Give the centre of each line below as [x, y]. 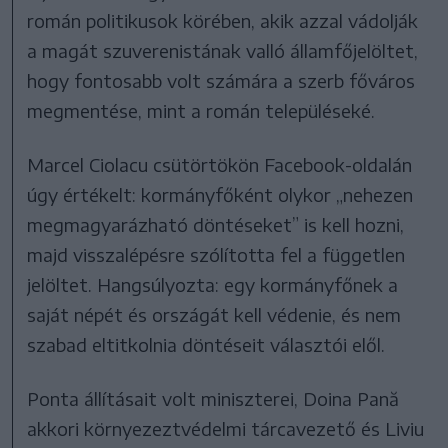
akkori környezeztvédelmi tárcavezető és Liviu [226, 428]
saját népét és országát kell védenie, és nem [214, 314]
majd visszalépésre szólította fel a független [216, 254]
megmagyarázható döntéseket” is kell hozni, [216, 224]
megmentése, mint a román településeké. [201, 110]
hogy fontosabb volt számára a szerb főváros [221, 80]
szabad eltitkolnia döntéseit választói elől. [206, 344]
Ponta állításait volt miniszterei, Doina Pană [213, 398]
